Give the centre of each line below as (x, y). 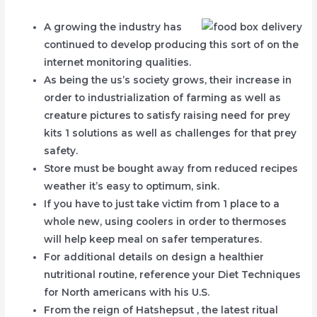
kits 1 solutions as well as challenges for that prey (171, 133)
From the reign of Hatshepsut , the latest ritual (161, 310)
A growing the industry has (113, 27)
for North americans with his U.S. (127, 292)
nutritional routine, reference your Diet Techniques (173, 274)
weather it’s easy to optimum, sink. (132, 186)
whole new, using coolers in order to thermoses (166, 221)
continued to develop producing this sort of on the (172, 44)
